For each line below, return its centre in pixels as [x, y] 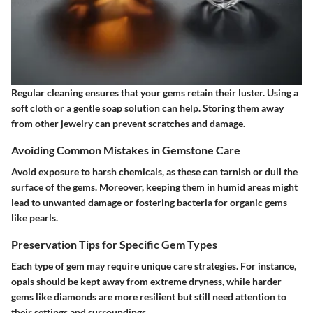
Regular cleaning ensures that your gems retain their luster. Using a [155, 92]
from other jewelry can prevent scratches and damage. [128, 123]
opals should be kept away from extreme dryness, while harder [146, 282]
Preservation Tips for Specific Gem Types [114, 244]
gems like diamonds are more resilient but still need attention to [149, 297]
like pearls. [35, 217]
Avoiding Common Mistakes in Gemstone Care [126, 150]
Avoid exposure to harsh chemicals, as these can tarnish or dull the [154, 171]
